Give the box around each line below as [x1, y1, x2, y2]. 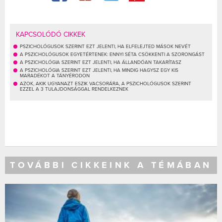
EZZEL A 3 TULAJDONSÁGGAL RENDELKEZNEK [20, 86, 128, 92]
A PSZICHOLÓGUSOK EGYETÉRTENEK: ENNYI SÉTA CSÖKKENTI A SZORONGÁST [20, 51, 205, 57]
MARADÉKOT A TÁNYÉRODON [20, 72, 90, 79]
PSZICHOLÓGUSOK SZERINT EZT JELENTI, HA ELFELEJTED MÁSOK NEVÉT [20, 43, 191, 50]
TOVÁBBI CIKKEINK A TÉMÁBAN [10, 159, 212, 170]
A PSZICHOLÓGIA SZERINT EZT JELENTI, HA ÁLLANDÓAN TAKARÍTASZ [20, 59, 181, 65]
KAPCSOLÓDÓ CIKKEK [16, 30, 85, 39]
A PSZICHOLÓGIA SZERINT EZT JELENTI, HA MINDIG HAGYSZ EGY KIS [20, 67, 178, 73]
